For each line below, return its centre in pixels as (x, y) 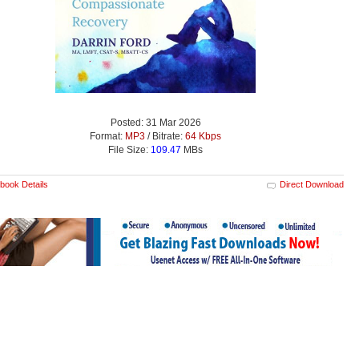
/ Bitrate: (165, 136)
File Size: (129, 149)
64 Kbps (203, 136)
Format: (107, 136)
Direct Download (312, 184)
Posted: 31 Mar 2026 (155, 122)
